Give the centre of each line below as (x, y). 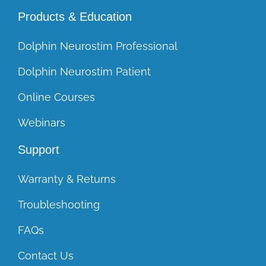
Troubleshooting (58, 205)
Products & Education (75, 17)
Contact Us (45, 256)
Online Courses (56, 97)
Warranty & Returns (66, 179)
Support (38, 150)
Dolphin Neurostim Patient (84, 72)
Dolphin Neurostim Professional (97, 46)
